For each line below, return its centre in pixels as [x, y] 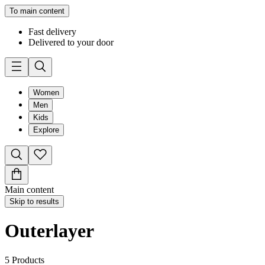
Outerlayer [49, 231]
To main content [37, 11]
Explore [46, 130]
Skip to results [34, 201]
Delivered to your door [71, 42]
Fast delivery [52, 32]
